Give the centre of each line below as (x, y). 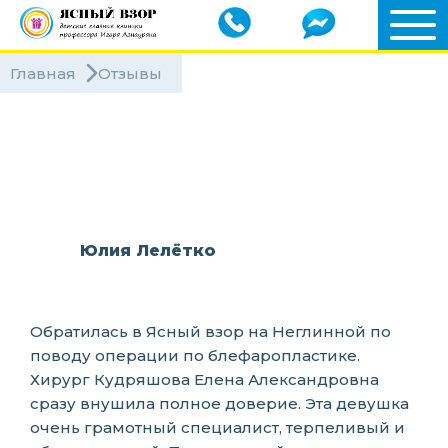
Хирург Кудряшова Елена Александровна (204, 379)
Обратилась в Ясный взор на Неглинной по (210, 331)
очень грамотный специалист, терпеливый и (217, 427)
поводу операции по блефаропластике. (195, 355)
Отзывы (130, 73)
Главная (43, 73)
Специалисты (92, 164)
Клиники (90, 130)
